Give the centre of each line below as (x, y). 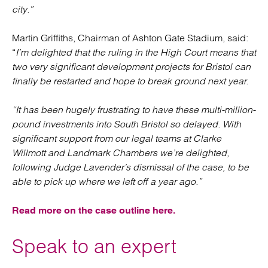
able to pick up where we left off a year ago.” (107, 181)
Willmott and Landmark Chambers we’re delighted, (121, 153)
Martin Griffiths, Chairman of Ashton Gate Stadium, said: (130, 38)
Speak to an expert (94, 246)
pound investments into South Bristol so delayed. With (127, 124)
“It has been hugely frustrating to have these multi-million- (134, 109)
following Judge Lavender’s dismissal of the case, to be (130, 167)
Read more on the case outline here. (94, 210)
